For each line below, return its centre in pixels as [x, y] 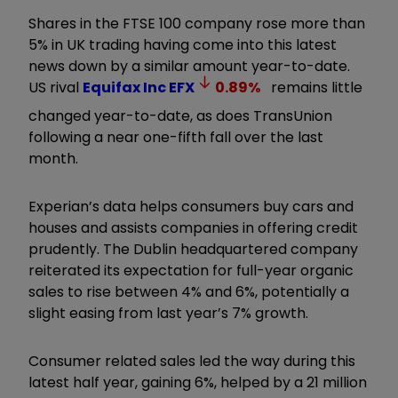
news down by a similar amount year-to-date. [189, 66]
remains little [315, 87]
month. [53, 158]
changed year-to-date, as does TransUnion [180, 115]
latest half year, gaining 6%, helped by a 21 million [198, 382]
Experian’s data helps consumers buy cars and [191, 206]
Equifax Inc [124, 87]
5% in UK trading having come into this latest [183, 44]
